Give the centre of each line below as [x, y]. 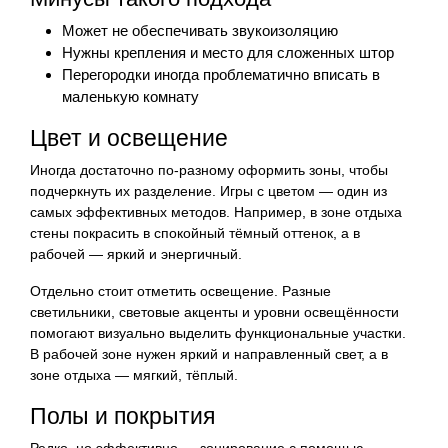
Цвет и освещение [129, 137]
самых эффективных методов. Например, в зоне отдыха [216, 211]
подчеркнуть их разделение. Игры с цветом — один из [208, 190]
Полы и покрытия [122, 415]
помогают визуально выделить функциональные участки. [218, 332]
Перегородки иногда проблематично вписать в [221, 74]
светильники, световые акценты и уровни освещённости [214, 311]
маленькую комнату [130, 96]
